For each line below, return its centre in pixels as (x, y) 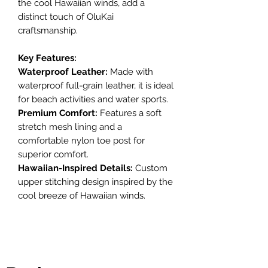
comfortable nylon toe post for (81, 140)
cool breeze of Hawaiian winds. (83, 195)
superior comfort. (54, 154)
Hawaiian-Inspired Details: (77, 168)
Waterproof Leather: (64, 71)
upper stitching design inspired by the (95, 182)
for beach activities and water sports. (93, 99)
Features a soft (131, 113)
